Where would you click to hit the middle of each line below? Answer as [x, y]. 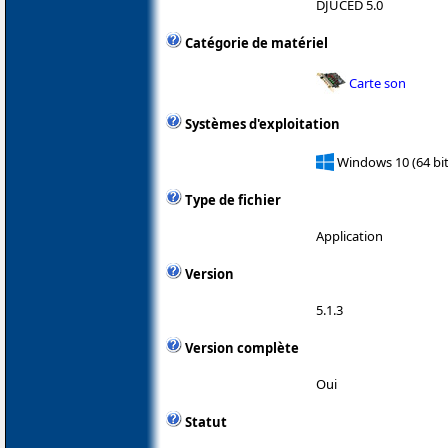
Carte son [377, 82]
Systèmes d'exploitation [262, 124]
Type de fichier [233, 199]
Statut [206, 421]
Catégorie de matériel [256, 43]
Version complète [242, 347]
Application [349, 235]
